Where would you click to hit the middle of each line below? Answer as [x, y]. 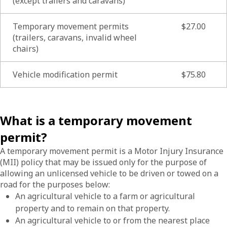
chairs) [26, 49]
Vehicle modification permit [65, 74]
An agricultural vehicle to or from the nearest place [112, 220]
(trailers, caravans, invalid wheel [75, 37]
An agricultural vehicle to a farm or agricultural [105, 196]
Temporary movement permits [71, 26]
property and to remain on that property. [92, 208]
